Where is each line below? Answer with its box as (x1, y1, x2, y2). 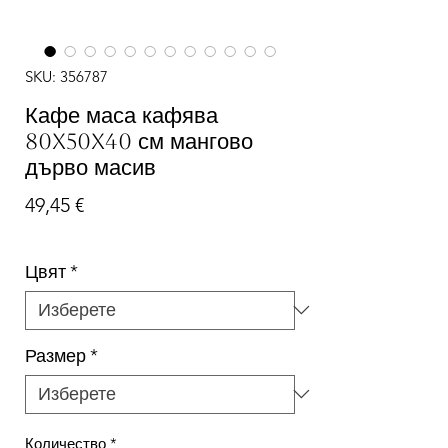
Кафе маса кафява (25, 102, 218, 128)
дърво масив (25, 154, 156, 180)
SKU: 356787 (25, 66, 108, 86)
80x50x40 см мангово (25, 128, 253, 154)
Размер (25, 344, 86, 367)
